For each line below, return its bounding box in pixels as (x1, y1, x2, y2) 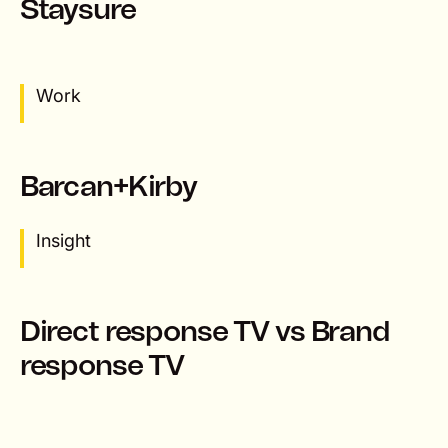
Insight (35, 229, 91, 251)
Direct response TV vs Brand (19, 317, 390, 347)
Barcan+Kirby (19, 172, 197, 202)
